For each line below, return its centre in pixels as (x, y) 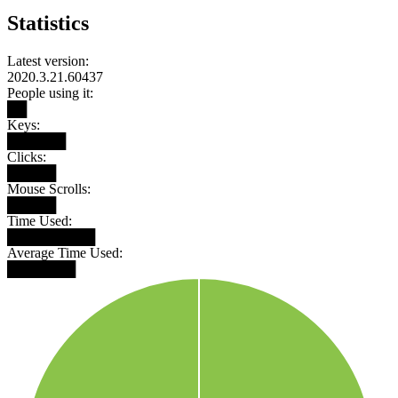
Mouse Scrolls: (49, 188)
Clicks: (27, 156)
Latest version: (48, 60)
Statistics (48, 23)
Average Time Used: (65, 252)
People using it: (50, 92)
